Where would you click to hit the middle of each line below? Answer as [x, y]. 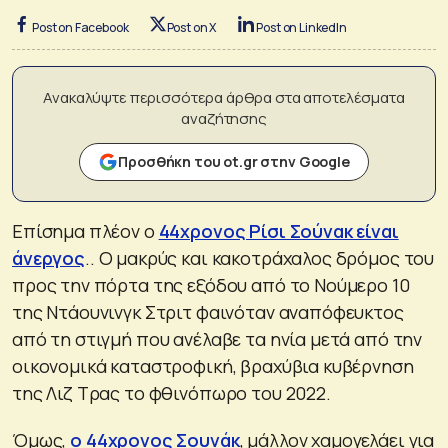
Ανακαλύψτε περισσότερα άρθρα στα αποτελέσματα [224, 97]
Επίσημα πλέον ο [85, 230]
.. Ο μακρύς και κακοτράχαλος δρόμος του [259, 257]
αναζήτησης [224, 118]
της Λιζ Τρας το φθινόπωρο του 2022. [171, 392]
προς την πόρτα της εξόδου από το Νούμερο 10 [211, 284]
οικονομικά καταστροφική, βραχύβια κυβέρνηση [213, 365]
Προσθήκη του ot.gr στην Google [234, 161]
